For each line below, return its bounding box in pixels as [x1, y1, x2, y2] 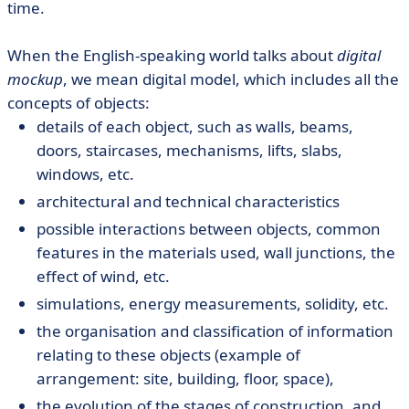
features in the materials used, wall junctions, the [37, 242, 395, 263]
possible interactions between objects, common [37, 218, 381, 239]
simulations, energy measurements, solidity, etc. [37, 293, 389, 314]
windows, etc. [37, 163, 134, 184]
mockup [7, 68, 63, 89]
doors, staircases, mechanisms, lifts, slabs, [37, 140, 342, 161]
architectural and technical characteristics [37, 191, 340, 212]
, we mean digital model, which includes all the [63, 68, 399, 89]
